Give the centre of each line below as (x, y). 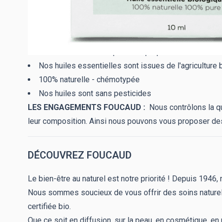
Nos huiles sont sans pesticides (95, 93)
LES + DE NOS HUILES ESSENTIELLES (111, 28)
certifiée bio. (49, 206)
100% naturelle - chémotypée (89, 79)
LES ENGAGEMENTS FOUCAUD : (87, 107)
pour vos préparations (150, 52)
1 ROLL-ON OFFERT (75, 52)
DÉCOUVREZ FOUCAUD (81, 155)
